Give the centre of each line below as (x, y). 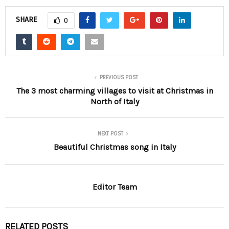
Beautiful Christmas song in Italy (114, 147)
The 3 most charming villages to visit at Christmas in (114, 90)
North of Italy (114, 101)
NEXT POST (110, 134)
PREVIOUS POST (119, 77)
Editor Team (114, 187)
